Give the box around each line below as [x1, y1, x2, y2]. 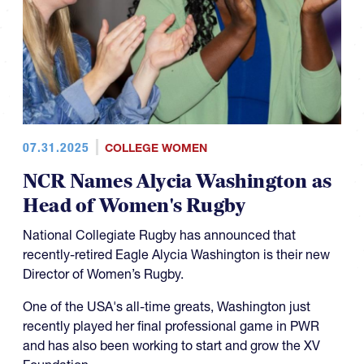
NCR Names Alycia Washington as [23, 169, 332, 195]
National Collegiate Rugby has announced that [23, 227, 296, 244]
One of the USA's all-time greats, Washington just [23, 298, 310, 315]
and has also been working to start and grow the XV [23, 337, 320, 354]
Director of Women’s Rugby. [23, 266, 184, 283]
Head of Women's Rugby [23, 193, 246, 219]
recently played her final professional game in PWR [23, 318, 319, 335]
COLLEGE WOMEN [104, 141, 207, 156]
